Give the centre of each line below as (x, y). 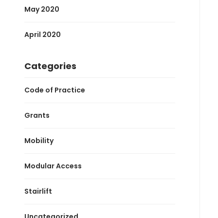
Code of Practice (55, 90)
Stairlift (38, 191)
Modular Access (53, 166)
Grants (37, 115)
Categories (50, 66)
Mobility (39, 140)
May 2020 (42, 9)
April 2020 (43, 34)
